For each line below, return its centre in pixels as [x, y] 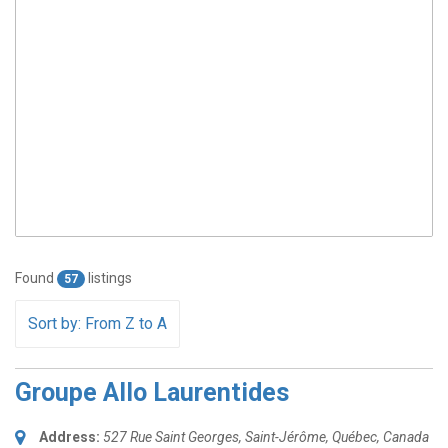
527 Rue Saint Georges [171, 437]
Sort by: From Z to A [97, 323]
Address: [69, 437]
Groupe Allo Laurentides [152, 392]
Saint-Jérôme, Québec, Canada [337, 437]
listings [108, 278]
